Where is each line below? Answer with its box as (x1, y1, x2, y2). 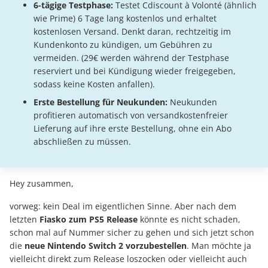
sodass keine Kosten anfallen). (33, 78, 155, 90)
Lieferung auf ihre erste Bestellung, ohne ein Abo (33, 123, 232, 135)
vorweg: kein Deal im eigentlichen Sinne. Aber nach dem (10, 200, 236, 212)
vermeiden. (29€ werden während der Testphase (33, 52, 229, 64)
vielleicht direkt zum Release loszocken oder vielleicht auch (10, 253, 247, 265)
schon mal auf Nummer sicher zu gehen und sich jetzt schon (10, 227, 254, 239)
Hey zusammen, (10, 178, 74, 190)
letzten (10, 214, 39, 226)
